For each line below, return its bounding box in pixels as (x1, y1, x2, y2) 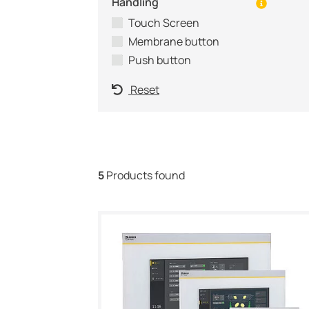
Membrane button (128, 33, 219, 49)
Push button (128, 52, 191, 68)
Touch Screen (128, 15, 199, 30)
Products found (104, 167, 185, 183)
